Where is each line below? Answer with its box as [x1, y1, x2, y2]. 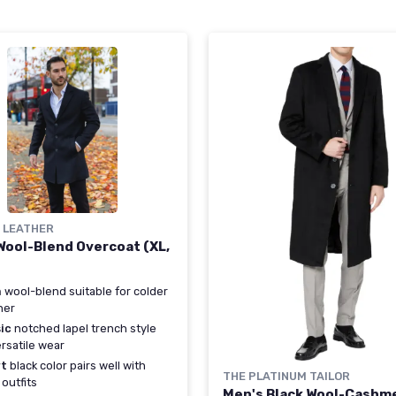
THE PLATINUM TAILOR [223, 369, 350, 384]
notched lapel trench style [11, 322, 156, 336]
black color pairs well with [7, 359, 146, 373]
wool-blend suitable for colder [2, 285, 168, 299]
